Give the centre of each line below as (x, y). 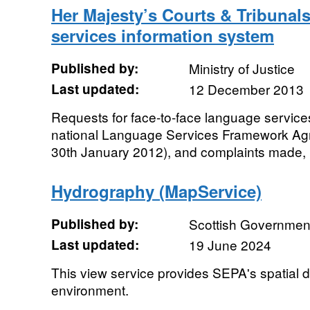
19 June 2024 (230, 245)
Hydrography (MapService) (156, 191)
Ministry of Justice (241, 68)
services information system (162, 35)
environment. (90, 290)
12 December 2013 (246, 89)
